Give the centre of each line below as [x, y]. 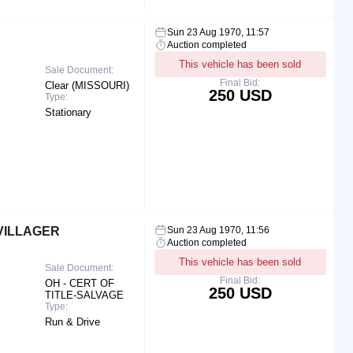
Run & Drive [73, 321]
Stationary [69, 112]
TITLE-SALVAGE [85, 295]
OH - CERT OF [80, 283]
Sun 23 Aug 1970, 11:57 [218, 32]
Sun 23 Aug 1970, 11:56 [218, 230]
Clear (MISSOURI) [87, 85]
